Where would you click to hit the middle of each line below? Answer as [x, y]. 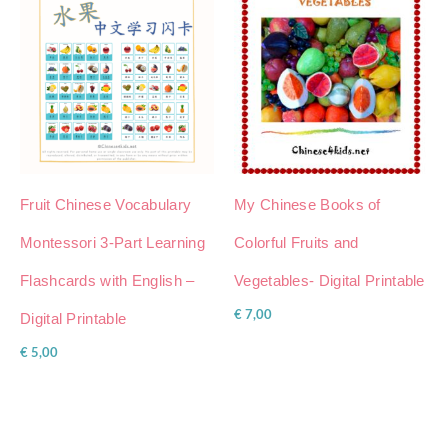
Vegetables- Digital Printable [329, 280]
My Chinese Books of [307, 204]
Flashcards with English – [107, 280]
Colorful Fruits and [296, 242]
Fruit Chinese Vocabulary [106, 204]
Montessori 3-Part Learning [112, 242]
